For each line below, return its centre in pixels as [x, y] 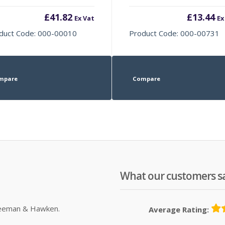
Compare [146, 78]
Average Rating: [179, 209]
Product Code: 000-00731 [175, 33]
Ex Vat [84, 18]
